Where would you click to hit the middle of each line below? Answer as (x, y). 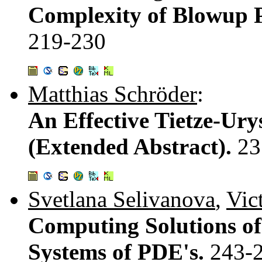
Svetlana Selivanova (122, 199)
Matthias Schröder (113, 94)
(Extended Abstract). (133, 146)
